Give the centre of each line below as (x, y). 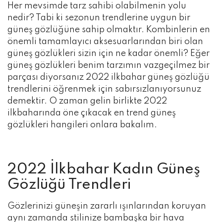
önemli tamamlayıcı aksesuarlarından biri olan (105, 42)
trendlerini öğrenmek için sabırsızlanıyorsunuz (104, 89)
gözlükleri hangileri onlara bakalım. (82, 125)
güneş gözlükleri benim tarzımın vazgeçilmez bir (109, 66)
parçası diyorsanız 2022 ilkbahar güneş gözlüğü (109, 78)
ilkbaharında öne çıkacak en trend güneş (92, 113)
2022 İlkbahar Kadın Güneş (104, 170)
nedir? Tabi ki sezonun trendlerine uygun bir (99, 18)
